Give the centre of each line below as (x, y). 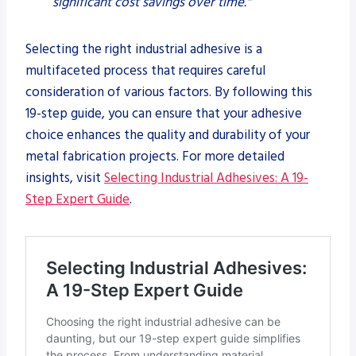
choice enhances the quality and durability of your (168, 135)
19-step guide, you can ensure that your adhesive (164, 113)
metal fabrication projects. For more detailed (155, 156)
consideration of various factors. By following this (169, 92)
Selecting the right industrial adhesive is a (144, 49)
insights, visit (65, 178)
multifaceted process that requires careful (145, 70)
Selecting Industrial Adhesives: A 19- (206, 178)
